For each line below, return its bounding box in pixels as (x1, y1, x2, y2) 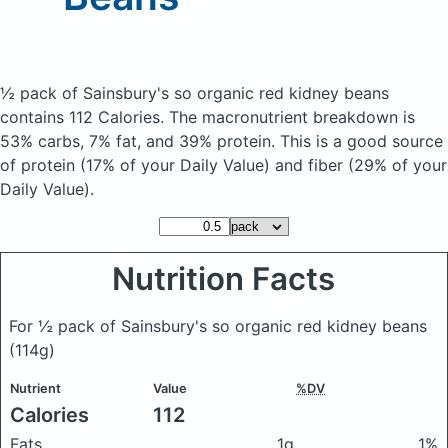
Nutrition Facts (112, 260, 336, 298)
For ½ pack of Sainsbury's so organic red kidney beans (9, 316, 427, 336)
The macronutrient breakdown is (169, 107, 415, 127)
